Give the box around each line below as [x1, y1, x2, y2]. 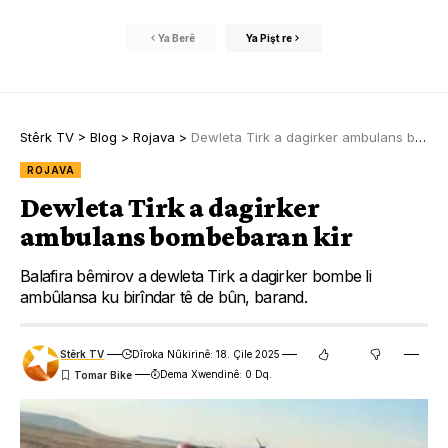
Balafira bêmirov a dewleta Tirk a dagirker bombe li [20, 266, 371, 287]
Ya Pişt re [246, 31, 292, 44]
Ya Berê [157, 31, 195, 44]
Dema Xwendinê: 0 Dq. [159, 368, 272, 381]
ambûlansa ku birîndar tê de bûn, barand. [20, 287, 307, 308]
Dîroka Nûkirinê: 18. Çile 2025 [131, 348, 280, 361]
